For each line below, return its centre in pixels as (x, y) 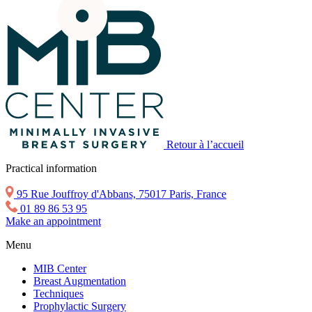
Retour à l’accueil (205, 144)
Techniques (58, 293)
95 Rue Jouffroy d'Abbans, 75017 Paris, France (120, 194)
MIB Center (60, 268)
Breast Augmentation (80, 281)
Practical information (51, 168)
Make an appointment (53, 221)
